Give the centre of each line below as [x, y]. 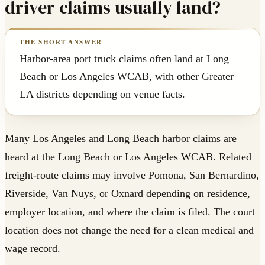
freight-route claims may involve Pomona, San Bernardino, [132, 175]
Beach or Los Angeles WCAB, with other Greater [127, 76]
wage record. [33, 248]
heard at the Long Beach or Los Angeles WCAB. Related [128, 156]
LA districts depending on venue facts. [102, 94]
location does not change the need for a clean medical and [129, 230]
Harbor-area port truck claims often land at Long [124, 58]
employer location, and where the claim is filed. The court [130, 211]
